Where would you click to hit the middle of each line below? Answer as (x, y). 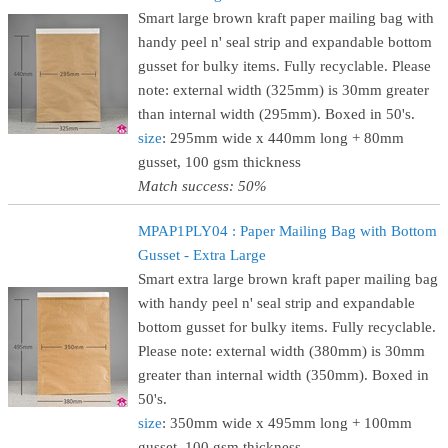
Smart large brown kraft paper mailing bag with (286, 18)
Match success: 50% (202, 186)
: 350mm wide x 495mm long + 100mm (287, 423)
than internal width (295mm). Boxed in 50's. (276, 114)
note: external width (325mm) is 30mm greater (283, 90)
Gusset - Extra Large (202, 255)
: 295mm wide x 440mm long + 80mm (283, 138)
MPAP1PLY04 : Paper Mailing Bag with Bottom (287, 231)
